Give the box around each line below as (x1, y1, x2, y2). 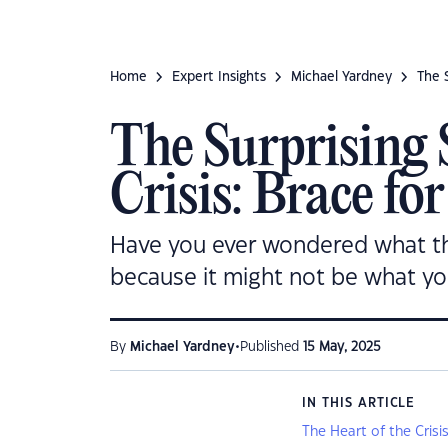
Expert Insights (172, 71, 266, 83)
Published (240, 341, 303, 353)
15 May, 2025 (303, 341, 381, 353)
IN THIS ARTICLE (302, 397, 416, 409)
